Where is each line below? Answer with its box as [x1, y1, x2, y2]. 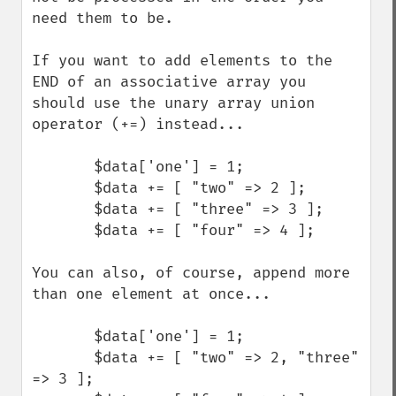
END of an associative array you [32, 72, 306, 91]
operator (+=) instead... [32, 115, 244, 133]
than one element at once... [32, 285, 270, 303]
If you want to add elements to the [32, 51, 332, 70]
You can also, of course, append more [32, 263, 350, 282]
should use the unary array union [32, 94, 315, 112]
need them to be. [32, 9, 173, 27]
